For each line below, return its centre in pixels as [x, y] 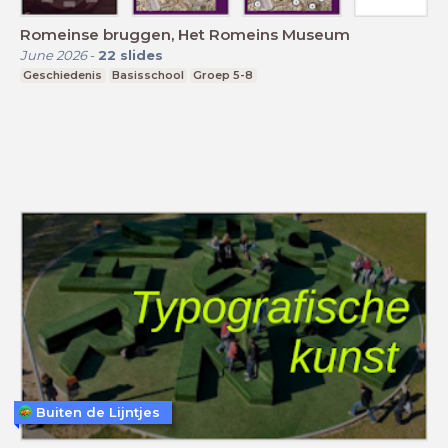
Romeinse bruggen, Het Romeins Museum [185, 34]
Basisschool [147, 74]
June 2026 [53, 54]
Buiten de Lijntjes [98, 411]
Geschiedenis [63, 74]
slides [141, 54]
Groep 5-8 [223, 74]
